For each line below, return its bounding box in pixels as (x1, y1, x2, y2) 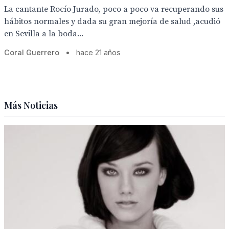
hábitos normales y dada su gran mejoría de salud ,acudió (4, 16, 220, 27)
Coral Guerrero (4, 48, 59, 57)
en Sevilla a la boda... (4, 29, 83, 39)
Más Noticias (4, 99, 58, 111)
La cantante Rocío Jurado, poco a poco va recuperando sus (4, 4, 223, 14)
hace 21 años (76, 48, 121, 57)
